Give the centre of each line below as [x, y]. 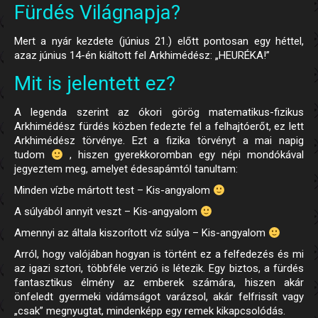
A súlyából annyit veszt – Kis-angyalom [107, 212]
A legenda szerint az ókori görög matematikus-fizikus [159, 113]
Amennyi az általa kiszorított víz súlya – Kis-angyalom [141, 233]
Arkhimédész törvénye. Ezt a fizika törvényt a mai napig [159, 141]
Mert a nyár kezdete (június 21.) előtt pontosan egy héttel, [159, 42]
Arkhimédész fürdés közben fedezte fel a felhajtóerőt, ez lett [159, 127]
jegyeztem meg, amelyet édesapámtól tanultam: [126, 169]
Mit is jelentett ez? [95, 84]
